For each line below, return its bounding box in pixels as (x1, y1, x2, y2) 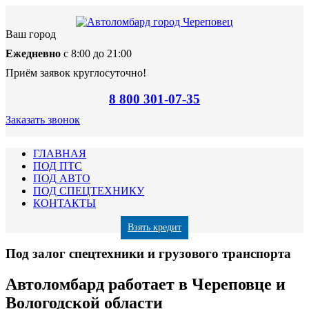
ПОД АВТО (33, 172, 90, 184)
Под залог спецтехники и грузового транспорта (6, 246, 291, 261)
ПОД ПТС (33, 160, 82, 172)
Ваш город (6, 28, 56, 40)
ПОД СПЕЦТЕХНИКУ (33, 185, 144, 197)
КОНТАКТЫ (33, 197, 96, 209)
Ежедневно (6, 48, 61, 59)
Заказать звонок (6, 114, 80, 126)
